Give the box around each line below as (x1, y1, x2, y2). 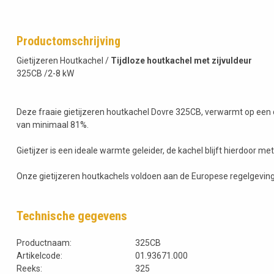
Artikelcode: (17, 251, 62, 261)
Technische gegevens (17, 209, 127, 224)
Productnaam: (17, 238, 72, 248)
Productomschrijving (17, 34, 120, 49)
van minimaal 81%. (17, 120, 89, 130)
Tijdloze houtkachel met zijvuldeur (111, 56, 252, 66)
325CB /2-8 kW (17, 68, 74, 79)
